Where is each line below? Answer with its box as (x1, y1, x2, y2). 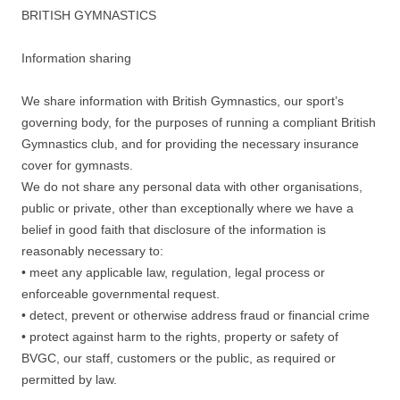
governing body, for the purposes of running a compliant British (21, 115, 376, 129)
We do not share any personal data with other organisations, (21, 179, 362, 194)
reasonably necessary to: (21, 244, 163, 258)
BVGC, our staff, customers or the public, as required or (21, 351, 336, 365)
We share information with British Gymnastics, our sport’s (21, 94, 344, 108)
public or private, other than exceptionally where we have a (21, 201, 354, 215)
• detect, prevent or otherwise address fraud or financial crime (21, 308, 370, 322)
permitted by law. (21, 372, 117, 387)
